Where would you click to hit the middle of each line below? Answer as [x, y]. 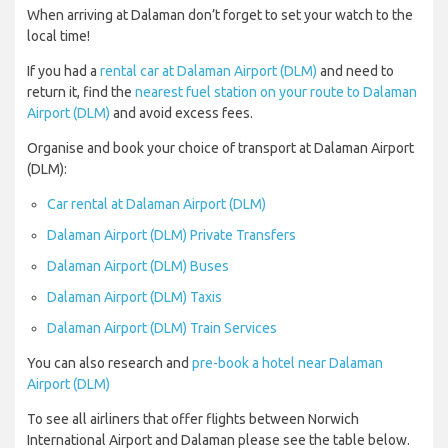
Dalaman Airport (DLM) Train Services [162, 328]
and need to [355, 71]
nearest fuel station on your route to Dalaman [276, 92]
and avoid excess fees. [181, 113]
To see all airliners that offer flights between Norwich [193, 419]
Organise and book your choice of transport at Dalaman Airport [220, 148]
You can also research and [109, 363]
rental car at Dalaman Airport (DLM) [208, 71]
